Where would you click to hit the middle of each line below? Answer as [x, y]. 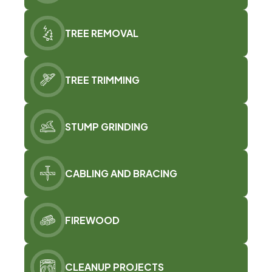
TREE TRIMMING [102, 80]
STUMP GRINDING [107, 126]
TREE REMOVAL [102, 33]
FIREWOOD [92, 220]
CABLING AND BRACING [121, 173]
